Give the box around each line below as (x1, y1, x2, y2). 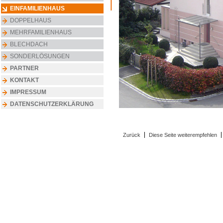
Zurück (123, 132, 140, 138)
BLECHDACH (10, 41, 48, 48)
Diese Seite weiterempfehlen (149, 132, 217, 138)
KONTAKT (10, 77, 39, 84)
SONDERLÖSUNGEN (10, 53, 70, 60)
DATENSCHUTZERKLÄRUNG (10, 101, 94, 108)
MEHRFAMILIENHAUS (10, 29, 72, 36)
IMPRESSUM (10, 89, 46, 96)
